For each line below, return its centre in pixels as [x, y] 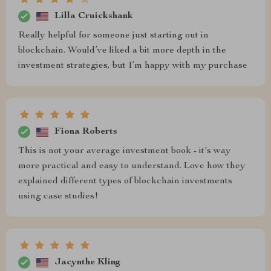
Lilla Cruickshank [94, 16]
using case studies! [58, 197]
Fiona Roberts [86, 132]
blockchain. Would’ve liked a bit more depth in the [122, 51]
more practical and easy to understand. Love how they [132, 166]
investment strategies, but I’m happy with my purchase [133, 66]
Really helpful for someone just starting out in [113, 36]
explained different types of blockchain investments [125, 181]
